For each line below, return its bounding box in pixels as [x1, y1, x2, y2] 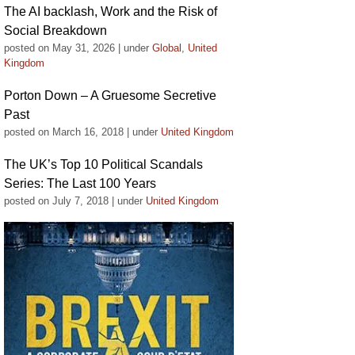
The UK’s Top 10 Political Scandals [4, 158, 203, 171]
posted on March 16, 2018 [4, 126, 124, 138]
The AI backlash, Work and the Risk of [4, 5, 217, 18]
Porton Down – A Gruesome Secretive [4, 89, 216, 102]
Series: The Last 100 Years [4, 177, 156, 190]
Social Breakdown [4, 24, 107, 37]
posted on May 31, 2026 [4, 42, 115, 54]
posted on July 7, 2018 [4, 195, 109, 207]
